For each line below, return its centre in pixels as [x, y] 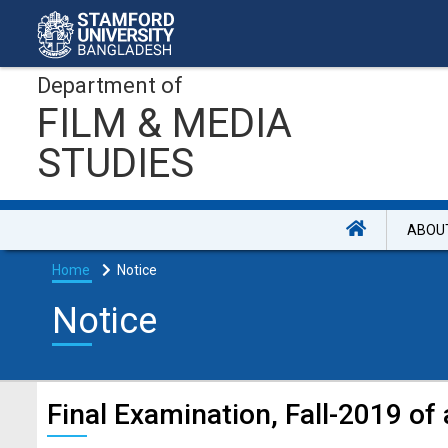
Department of [110, 85]
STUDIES [115, 163]
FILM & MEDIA [164, 123]
